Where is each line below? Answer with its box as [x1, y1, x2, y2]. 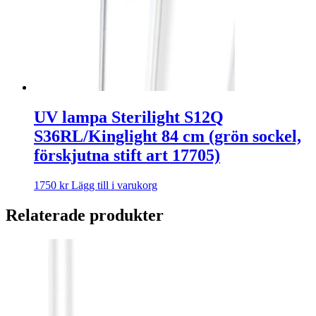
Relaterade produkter [6, 205, 164, 224]
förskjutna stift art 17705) [34, 145, 220, 164]
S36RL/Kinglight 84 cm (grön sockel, [34, 126, 301, 145]
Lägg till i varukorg [71, 178, 157, 191]
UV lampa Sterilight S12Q [34, 107, 224, 126]
